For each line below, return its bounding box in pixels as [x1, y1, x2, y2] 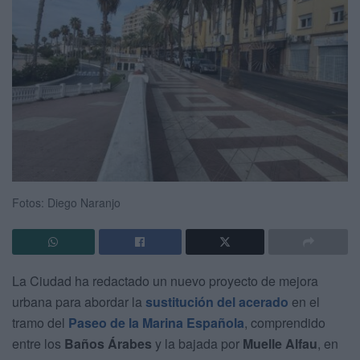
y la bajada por [152, 333, 243, 353]
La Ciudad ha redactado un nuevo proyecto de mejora [12, 271, 318, 290]
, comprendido [244, 313, 325, 332]
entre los [12, 333, 64, 353]
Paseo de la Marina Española [65, 313, 244, 332]
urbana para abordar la [12, 292, 145, 311]
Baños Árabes [64, 333, 152, 353]
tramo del [12, 313, 65, 332]
